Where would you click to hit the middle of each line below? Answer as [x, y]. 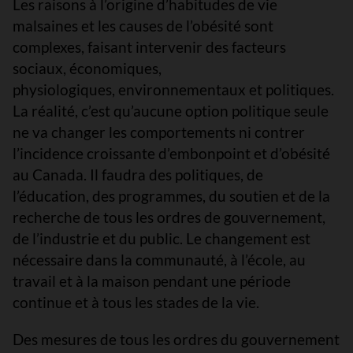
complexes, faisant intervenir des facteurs [149, 46]
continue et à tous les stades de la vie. [137, 302]
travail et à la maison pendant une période [152, 281]
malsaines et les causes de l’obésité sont [143, 25]
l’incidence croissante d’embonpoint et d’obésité [171, 153]
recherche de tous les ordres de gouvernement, [169, 217]
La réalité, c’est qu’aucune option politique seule [171, 110]
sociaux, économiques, [87, 68]
